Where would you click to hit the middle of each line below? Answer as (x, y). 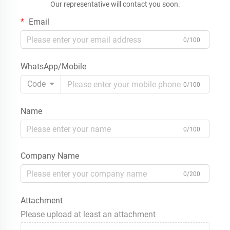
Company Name (50, 156)
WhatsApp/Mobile (53, 67)
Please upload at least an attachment (88, 215)
